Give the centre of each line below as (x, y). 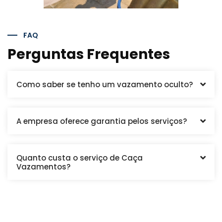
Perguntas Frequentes (89, 54)
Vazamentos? (43, 166)
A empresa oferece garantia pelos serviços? (102, 121)
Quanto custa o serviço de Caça (80, 158)
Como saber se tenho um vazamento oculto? (105, 84)
